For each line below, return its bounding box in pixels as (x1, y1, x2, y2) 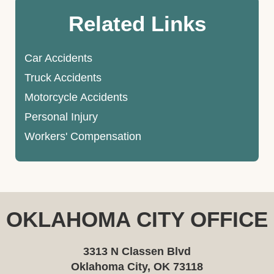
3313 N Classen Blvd (83, 245, 191, 257)
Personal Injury (24, 110, 98, 123)
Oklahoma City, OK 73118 (71, 260, 203, 273)
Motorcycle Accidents (24, 91, 128, 103)
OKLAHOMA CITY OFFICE (6, 207, 268, 231)
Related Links (68, 11, 206, 35)
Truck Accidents (24, 71, 102, 84)
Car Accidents (24, 51, 92, 64)
